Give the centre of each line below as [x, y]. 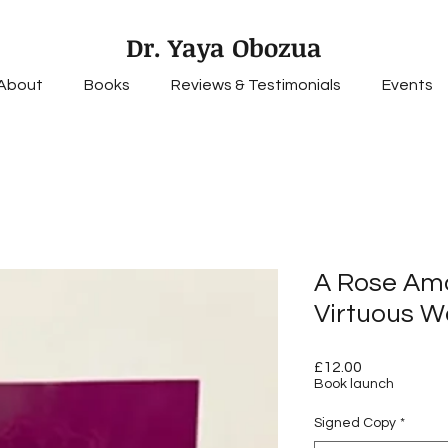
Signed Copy [355, 423]
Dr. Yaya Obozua [224, 47]
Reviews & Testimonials [255, 85]
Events [407, 85]
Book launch [354, 384]
